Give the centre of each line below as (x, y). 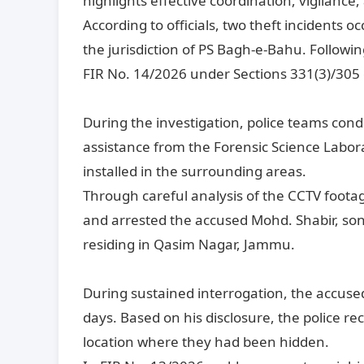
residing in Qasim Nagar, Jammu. (189, 244)
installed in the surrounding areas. (195, 171)
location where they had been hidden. (206, 341)
